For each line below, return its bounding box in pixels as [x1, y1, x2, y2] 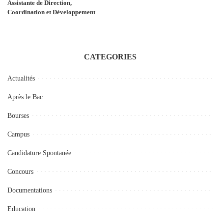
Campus [7, 130, 29, 138]
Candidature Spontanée [7, 149, 71, 157]
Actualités [7, 74, 35, 82]
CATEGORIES [83, 52, 137, 61]
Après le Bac [7, 93, 43, 101]
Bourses [7, 111, 29, 119]
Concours [7, 167, 33, 175]
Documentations [7, 186, 52, 194]
